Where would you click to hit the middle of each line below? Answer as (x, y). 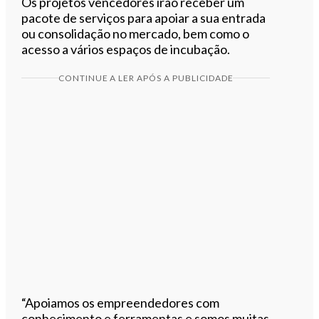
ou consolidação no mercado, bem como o (136, 33)
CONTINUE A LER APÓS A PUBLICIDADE (146, 78)
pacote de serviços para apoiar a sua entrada (144, 17)
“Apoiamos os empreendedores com (121, 302)
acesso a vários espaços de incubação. (126, 49)
